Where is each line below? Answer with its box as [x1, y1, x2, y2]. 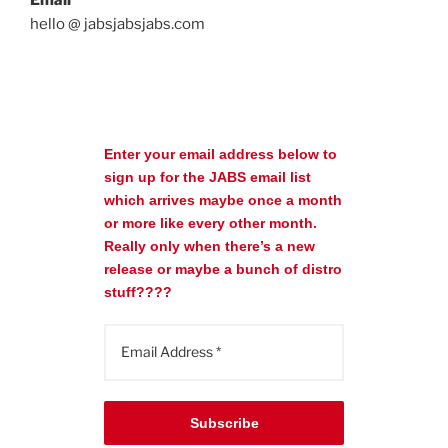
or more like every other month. [104, 215, 317, 232]
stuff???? [104, 284, 172, 301]
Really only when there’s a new [104, 238, 315, 255]
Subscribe [189, 415, 259, 432]
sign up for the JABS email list [104, 169, 311, 186]
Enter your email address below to [104, 146, 337, 163]
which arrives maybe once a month [104, 192, 342, 209]
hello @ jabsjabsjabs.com [30, 14, 205, 33]
